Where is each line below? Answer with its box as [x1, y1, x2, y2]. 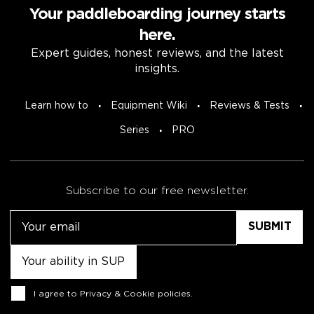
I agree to [34, 289, 80, 298]
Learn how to [25, 102, 88, 111]
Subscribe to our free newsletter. [65, 186, 249, 197]
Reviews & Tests [210, 102, 289, 111]
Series [119, 126, 149, 135]
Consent [10, 280, 56, 292]
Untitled [10, 247, 55, 258]
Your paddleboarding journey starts [29, 8, 285, 22]
